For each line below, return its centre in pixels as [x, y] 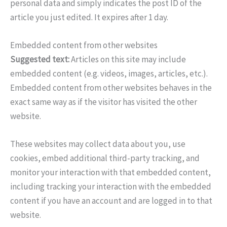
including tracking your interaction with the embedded [111, 187]
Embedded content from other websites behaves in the [111, 88]
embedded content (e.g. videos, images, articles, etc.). [109, 73]
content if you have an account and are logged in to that [111, 201]
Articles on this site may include [128, 59]
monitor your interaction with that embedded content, [110, 173]
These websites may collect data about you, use [98, 144]
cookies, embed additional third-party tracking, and [105, 158]
